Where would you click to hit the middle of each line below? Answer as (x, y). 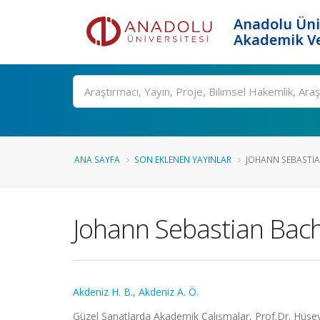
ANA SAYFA (97, 159)
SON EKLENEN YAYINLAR (183, 159)
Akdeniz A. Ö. (169, 292)
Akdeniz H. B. (103, 292)
